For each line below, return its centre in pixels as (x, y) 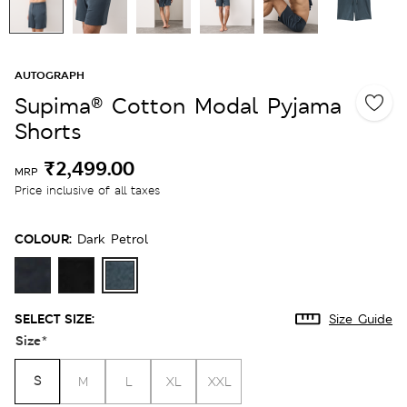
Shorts (48, 131)
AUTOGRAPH (50, 75)
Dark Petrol (113, 238)
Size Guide (361, 318)
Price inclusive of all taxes (87, 190)
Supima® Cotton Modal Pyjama (178, 105)
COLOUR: (43, 238)
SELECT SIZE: (55, 318)
